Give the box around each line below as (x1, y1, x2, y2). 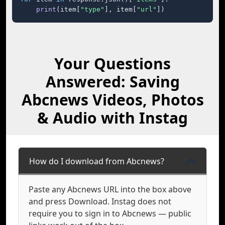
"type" (80, 6, 104, 13)
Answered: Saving (45, 71, 180, 92)
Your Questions (54, 53, 171, 74)
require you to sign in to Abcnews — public (29, 208, 191, 219)
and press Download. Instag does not (29, 196, 171, 207)
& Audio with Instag (37, 107, 188, 128)
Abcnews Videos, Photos (21, 89, 204, 110)
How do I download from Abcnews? (29, 155, 164, 167)
